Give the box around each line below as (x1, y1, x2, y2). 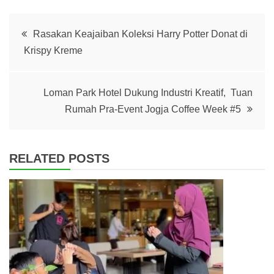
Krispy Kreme (21, 45, 83, 56)
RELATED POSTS (9, 151, 109, 165)
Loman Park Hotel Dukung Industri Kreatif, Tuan (43, 87, 253, 98)
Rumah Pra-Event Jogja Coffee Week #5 (65, 103, 241, 114)
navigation (9, 51, 108, 73)
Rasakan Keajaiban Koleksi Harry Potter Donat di (33, 28, 248, 39)
